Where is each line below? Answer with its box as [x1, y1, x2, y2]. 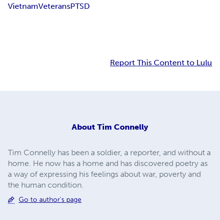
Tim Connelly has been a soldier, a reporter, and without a [8, 147, 211, 157]
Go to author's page [19, 195, 82, 204]
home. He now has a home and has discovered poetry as [8, 158, 208, 168]
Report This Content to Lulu [110, 58, 212, 68]
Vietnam [8, 1, 38, 11]
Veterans [38, 1, 70, 11]
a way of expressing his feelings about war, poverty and [8, 169, 201, 179]
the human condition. [8, 180, 83, 190]
